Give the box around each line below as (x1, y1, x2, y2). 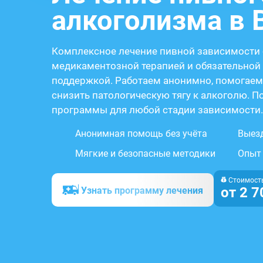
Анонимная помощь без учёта (75, 128, 207, 139)
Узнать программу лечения (81, 185, 203, 196)
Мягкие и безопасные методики (75, 148, 215, 159)
